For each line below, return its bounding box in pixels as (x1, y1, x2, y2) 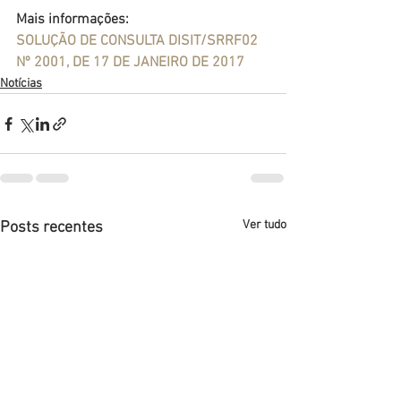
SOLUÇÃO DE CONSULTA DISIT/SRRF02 (16, 32, 261, 51)
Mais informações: (16, 11, 129, 30)
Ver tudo (243, 218, 286, 234)
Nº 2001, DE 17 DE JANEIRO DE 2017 (16, 54, 244, 73)
